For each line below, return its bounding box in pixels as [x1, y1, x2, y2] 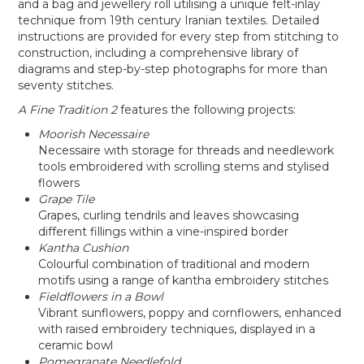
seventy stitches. [18, 77, 115, 93]
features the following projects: [117, 102, 297, 117]
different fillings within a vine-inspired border [38, 223, 289, 239]
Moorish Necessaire [38, 126, 149, 141]
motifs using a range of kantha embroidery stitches [38, 272, 329, 288]
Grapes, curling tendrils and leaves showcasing [38, 207, 300, 223]
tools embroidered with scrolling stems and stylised [38, 158, 330, 174]
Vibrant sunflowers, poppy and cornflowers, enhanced [38, 305, 342, 320]
